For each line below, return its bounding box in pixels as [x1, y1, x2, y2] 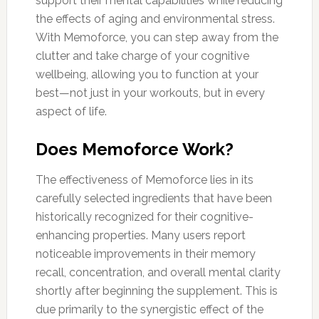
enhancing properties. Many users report [35, 228, 246, 242]
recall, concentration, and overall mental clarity [35, 265, 281, 279]
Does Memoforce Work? [35, 138, 234, 159]
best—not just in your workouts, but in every [35, 85, 265, 100]
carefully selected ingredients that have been [35, 191, 272, 205]
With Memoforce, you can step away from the [35, 30, 278, 44]
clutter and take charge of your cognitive [35, 48, 249, 63]
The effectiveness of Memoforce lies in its [35, 172, 253, 187]
